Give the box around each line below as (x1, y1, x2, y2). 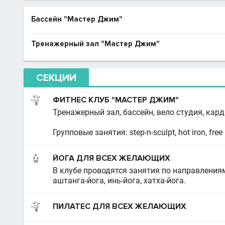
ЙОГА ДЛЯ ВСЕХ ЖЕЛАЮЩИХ (53, 153, 170, 163)
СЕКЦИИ (36, 72, 76, 84)
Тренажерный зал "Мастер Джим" (31, 39, 160, 48)
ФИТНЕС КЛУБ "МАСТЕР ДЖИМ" (53, 95, 179, 105)
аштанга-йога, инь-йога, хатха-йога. (53, 176, 186, 185)
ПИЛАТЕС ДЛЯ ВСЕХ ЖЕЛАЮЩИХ (53, 201, 186, 211)
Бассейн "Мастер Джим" (31, 15, 123, 24)
